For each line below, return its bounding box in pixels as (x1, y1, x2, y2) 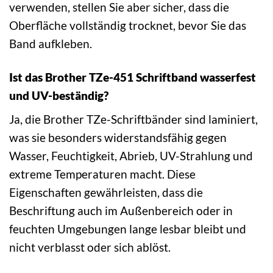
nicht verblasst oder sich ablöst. (9, 240, 171, 255)
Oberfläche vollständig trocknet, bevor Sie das (9, 18, 246, 32)
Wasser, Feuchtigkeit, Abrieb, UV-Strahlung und (9, 149, 253, 163)
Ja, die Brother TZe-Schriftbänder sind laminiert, (9, 112, 258, 127)
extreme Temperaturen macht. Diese (9, 167, 196, 182)
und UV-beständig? (9, 88, 108, 102)
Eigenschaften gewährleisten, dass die (9, 185, 203, 200)
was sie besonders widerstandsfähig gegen (9, 130, 227, 145)
